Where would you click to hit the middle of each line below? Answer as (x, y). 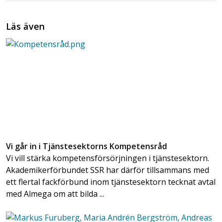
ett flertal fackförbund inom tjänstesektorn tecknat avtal (111, 182)
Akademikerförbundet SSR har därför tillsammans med (108, 170)
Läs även (25, 26)
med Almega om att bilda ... (55, 194)
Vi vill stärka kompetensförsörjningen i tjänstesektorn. (108, 158)
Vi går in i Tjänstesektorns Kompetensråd (86, 146)
